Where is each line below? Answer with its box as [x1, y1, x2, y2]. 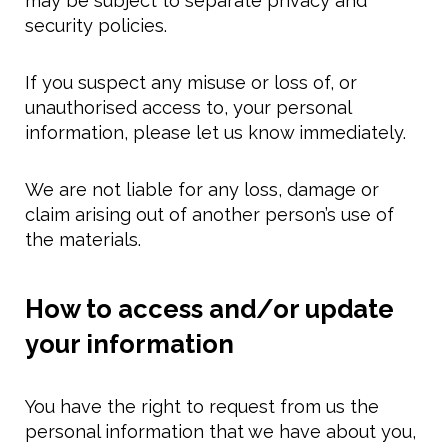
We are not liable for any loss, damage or [25, 179, 379, 201]
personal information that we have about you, [25, 421, 416, 443]
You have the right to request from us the [25, 396, 379, 418]
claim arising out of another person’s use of [25, 204, 394, 226]
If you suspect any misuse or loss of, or [25, 72, 357, 94]
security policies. [25, 15, 167, 37]
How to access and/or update [25, 294, 394, 325]
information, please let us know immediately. [25, 122, 406, 144]
